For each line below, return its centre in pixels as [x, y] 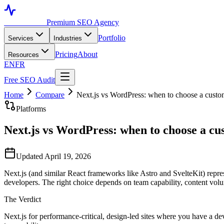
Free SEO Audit [29, 80]
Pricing [66, 54]
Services [21, 38]
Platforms [31, 109]
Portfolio [112, 38]
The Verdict [22, 199]
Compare [50, 95]
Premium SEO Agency [83, 22]
